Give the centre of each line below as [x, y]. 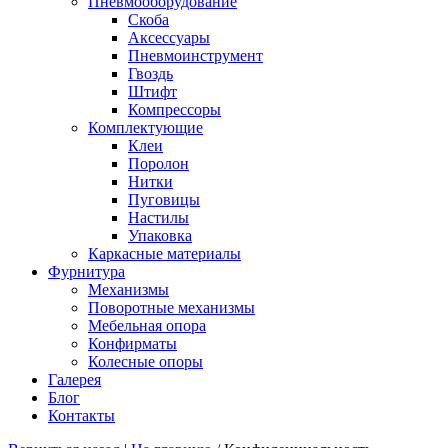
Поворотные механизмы [171, 307]
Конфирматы [132, 343]
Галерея [74, 379]
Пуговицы [164, 199]
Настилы [158, 217]
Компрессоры [174, 109]
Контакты [81, 415]
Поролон [158, 163]
